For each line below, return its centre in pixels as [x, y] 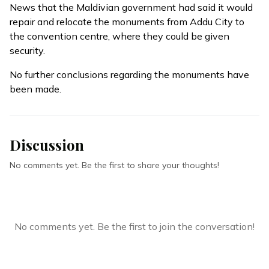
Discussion [47, 145]
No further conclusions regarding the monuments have [129, 74]
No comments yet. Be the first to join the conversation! [134, 226]
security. [27, 50]
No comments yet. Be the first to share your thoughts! [114, 165]
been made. [35, 89]
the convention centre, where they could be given [119, 36]
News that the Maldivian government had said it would [131, 7]
